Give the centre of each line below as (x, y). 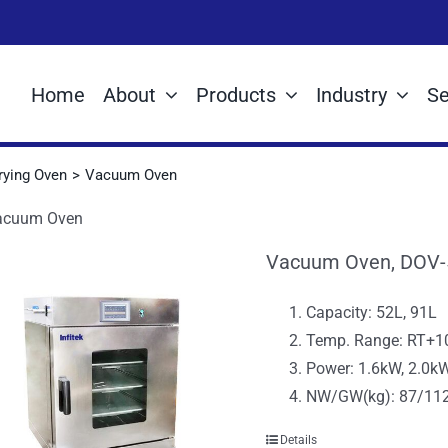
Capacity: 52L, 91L (372, 312)
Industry (351, 94)
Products (236, 94)
